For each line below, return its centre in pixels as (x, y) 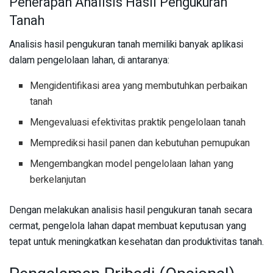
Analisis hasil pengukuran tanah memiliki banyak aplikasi (126, 44)
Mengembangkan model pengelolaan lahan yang (132, 164)
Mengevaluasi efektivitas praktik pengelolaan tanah (138, 122)
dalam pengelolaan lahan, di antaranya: (89, 60)
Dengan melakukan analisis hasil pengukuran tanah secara (131, 210)
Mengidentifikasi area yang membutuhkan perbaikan (139, 86)
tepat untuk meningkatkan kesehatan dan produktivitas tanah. (136, 242)
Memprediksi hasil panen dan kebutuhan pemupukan (140, 143)
